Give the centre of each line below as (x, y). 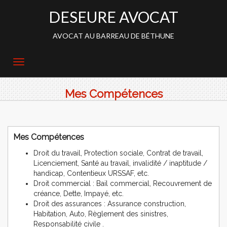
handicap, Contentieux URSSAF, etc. (91, 173)
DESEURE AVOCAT (113, 17)
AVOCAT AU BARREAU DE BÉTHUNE (113, 36)
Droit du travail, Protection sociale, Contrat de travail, (118, 153)
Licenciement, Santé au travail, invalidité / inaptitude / (120, 163)
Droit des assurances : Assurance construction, (110, 204)
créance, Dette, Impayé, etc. (79, 194)
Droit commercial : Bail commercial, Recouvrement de (123, 183)
